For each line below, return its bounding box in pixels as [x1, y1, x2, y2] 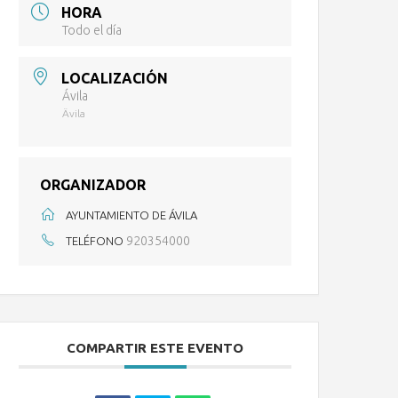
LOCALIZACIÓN [61, 69, 169, 86]
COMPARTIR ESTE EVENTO [67, 339, 244, 355]
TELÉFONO [66, 234, 124, 247]
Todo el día [62, 23, 123, 38]
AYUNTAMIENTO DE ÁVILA [66, 208, 198, 221]
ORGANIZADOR [40, 176, 147, 193]
